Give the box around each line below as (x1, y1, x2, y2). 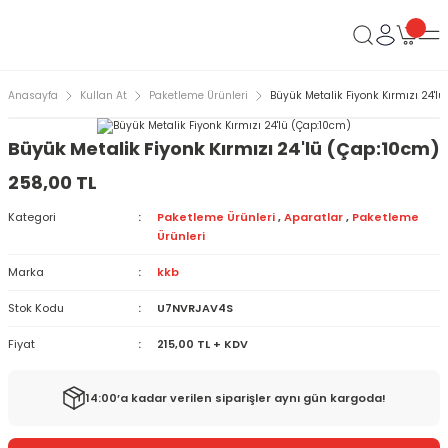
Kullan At (80, 88, 127, 103)
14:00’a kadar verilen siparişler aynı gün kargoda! (86, 389, 386, 406)
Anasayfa (8, 88, 58, 103)
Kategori (8, 209, 56, 225)
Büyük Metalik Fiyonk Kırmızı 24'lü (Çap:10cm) (8, 136, 440, 161)
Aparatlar (283, 209, 343, 225)
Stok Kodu (8, 300, 64, 316)
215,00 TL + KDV (156, 336, 248, 352)
